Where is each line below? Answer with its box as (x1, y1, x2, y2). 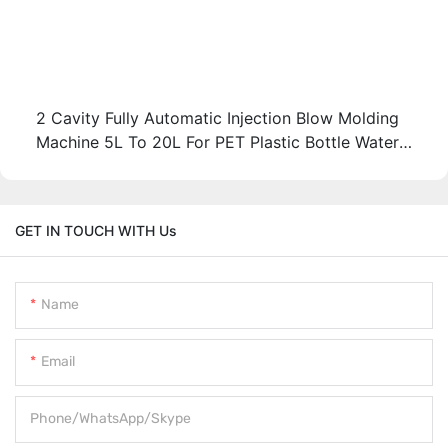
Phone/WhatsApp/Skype (30, 410, 191, 428)
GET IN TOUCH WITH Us (15, 222, 177, 240)
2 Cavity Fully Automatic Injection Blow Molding (35, 107, 399, 128)
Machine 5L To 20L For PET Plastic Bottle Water (35, 131, 399, 152)
